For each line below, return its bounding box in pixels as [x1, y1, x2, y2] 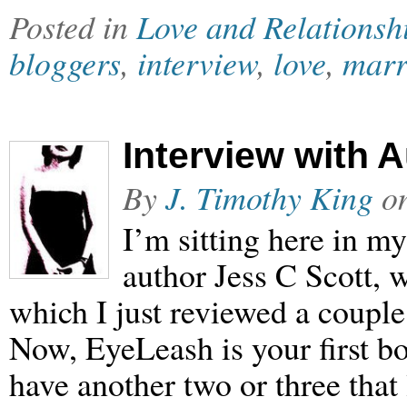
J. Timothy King [165, 175, 373, 219]
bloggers [9, 41, 121, 84]
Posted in [9, 5, 136, 48]
